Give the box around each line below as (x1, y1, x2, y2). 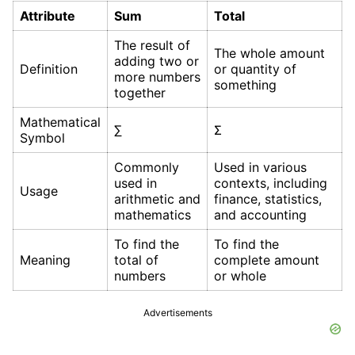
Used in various (214, 159, 307, 176)
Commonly (114, 159, 179, 176)
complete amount (214, 252, 319, 269)
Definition (20, 61, 78, 78)
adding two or (114, 53, 199, 70)
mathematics (114, 207, 191, 223)
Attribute (20, 8, 75, 25)
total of (114, 252, 158, 269)
